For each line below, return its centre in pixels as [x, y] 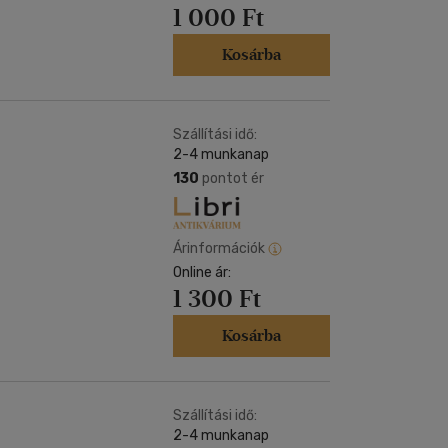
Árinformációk [219, 248]
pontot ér [231, 178]
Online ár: [202, 272]
